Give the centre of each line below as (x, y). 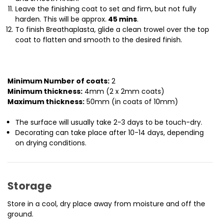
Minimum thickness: (45, 92)
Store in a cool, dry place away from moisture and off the (106, 204)
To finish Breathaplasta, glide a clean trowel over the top (112, 30)
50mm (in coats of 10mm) (131, 102)
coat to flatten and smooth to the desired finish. (99, 40)
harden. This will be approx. (61, 19)
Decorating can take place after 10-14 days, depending (110, 133)
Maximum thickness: (46, 102)
